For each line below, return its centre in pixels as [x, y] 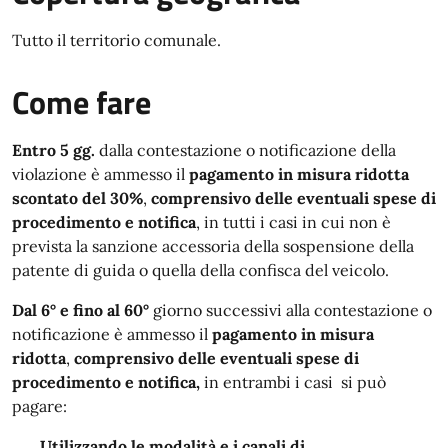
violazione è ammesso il [98, 174]
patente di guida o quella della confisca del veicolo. [200, 270]
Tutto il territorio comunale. [116, 40]
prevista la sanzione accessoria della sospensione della [213, 246]
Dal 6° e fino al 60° [80, 310]
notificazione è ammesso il [110, 334]
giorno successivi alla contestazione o [292, 310]
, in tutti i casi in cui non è [293, 222]
